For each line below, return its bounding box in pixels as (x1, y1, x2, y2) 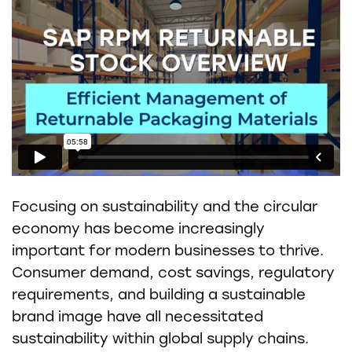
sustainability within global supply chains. (12, 329, 309, 347)
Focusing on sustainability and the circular (12, 197, 317, 215)
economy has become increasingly (12, 219, 265, 237)
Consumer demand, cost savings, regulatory (12, 263, 335, 281)
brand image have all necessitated (12, 307, 263, 325)
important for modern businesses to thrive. (12, 241, 324, 259)
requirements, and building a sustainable (12, 285, 306, 303)
